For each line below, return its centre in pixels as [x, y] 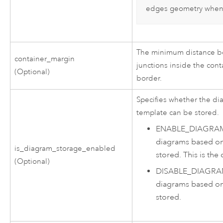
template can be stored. [178, 112]
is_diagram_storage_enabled [65, 148]
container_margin [45, 59]
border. [149, 78]
